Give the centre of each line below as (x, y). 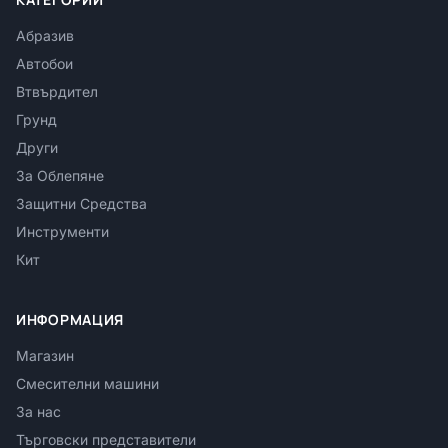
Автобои (44, 63)
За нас (38, 411)
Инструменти (62, 231)
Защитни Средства (81, 203)
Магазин (45, 355)
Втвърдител (57, 91)
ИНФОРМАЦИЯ (70, 319)
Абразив (45, 35)
